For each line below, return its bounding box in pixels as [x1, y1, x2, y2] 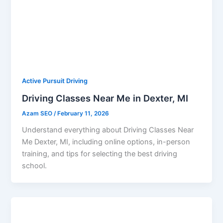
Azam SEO [22, 110, 54, 117]
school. [22, 161, 47, 170]
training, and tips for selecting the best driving [22, 149, 178, 158]
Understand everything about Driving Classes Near [22, 125, 194, 134]
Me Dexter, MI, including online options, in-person [22, 137, 191, 146]
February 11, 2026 [57, 110, 110, 117]
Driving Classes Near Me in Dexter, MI [22, 93, 189, 104]
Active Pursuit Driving [22, 77, 88, 85]
